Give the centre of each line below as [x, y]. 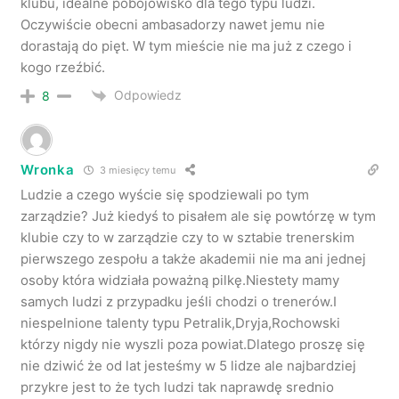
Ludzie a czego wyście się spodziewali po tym [165, 194]
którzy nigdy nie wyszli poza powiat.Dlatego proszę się [193, 344]
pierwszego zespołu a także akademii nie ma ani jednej [194, 258]
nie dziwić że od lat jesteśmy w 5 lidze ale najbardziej [189, 365]
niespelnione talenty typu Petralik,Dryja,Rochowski [181, 322]
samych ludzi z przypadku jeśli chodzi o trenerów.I [179, 301]
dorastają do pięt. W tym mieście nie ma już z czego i [187, 45]
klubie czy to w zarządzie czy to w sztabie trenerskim [188, 237]
